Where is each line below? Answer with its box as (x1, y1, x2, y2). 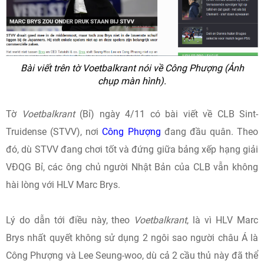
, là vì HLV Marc (187, 214, 259, 226)
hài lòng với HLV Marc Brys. (6, 179, 120, 190)
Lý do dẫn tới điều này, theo (6, 214, 134, 226)
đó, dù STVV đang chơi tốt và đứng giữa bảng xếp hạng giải (6, 144, 258, 155)
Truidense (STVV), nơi (6, 126, 103, 137)
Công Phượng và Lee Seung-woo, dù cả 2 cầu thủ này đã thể (6, 250, 258, 261)
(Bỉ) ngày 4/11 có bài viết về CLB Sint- (74, 108, 258, 120)
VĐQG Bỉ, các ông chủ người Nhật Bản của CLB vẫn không (6, 161, 258, 173)
